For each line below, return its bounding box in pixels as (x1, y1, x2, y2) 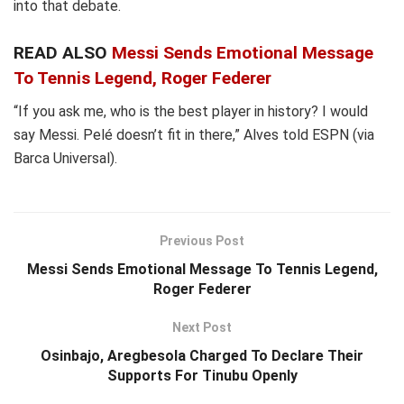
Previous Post (160, 234, 244, 249)
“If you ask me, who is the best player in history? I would (14, 103, 368, 121)
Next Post (172, 320, 232, 335)
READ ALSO (14, 42, 112, 64)
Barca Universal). (14, 150, 117, 168)
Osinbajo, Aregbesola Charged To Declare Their (41, 347, 363, 365)
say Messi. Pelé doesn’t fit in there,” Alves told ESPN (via (14, 126, 374, 144)
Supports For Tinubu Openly (106, 367, 298, 385)
